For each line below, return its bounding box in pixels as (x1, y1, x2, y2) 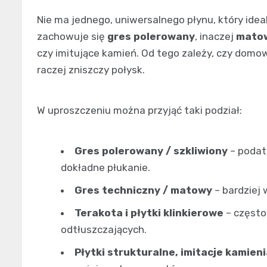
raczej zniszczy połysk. (37, 63, 145, 76)
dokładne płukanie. (61, 161, 150, 173)
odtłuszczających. (61, 223, 147, 235)
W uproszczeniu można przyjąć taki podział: (37, 104, 242, 116)
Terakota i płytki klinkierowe (74, 206, 223, 219)
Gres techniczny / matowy (74, 184, 212, 196)
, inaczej (195, 30, 236, 42)
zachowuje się (37, 30, 107, 42)
